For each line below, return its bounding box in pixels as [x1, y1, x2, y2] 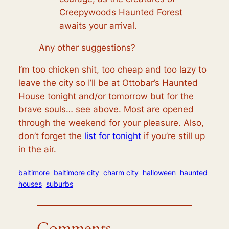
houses [18, 179, 42, 189]
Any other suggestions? [38, 42, 135, 53]
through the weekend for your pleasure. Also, [18, 117, 204, 128]
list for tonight [84, 130, 141, 141]
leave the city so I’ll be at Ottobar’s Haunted [18, 77, 198, 88]
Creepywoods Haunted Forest [59, 7, 182, 18]
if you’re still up [141, 130, 205, 141]
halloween [142, 168, 176, 177]
